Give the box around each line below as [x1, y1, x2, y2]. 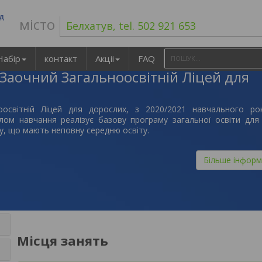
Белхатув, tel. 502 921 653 [66, 19, 196, 33]
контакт [44, 53, 77, 64]
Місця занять [17, 232, 108, 249]
